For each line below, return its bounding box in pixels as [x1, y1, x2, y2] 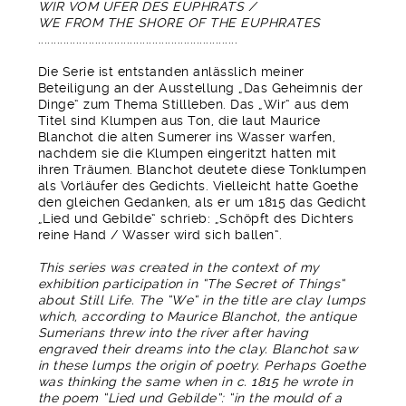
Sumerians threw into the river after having [37, 325, 309, 341]
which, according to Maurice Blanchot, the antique [37, 309, 357, 324]
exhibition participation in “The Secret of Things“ [37, 276, 345, 292]
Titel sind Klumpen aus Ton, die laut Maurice [37, 113, 321, 129]
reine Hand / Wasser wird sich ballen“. [37, 227, 295, 243]
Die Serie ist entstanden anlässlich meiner [37, 64, 304, 80]
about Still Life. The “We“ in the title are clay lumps [37, 293, 366, 308]
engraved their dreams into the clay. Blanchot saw [37, 342, 358, 357]
